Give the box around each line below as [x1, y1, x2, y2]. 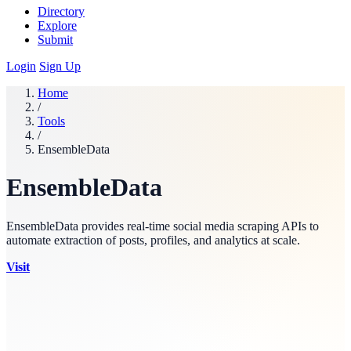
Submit [38, 33, 73, 46]
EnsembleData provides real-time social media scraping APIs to [6, 219, 319, 233]
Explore [38, 19, 77, 32]
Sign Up [39, 60, 81, 73]
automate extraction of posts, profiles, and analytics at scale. [6, 233, 300, 247]
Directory [38, 5, 85, 18]
